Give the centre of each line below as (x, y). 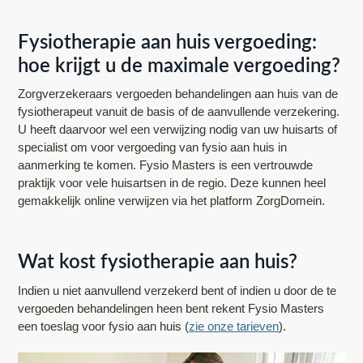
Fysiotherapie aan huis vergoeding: (168, 43)
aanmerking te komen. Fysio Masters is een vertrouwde (166, 165)
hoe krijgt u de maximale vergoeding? (179, 66)
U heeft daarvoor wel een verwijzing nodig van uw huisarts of (178, 130)
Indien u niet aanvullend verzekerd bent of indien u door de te (177, 290)
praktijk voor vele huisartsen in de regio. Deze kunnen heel (172, 183)
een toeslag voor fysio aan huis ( (104, 326)
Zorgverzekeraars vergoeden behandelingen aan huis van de (178, 94)
